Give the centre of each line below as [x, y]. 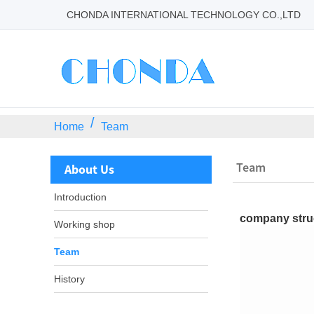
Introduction [80, 197]
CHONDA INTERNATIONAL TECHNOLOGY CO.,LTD [184, 15]
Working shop [84, 224]
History [69, 279]
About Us [89, 169]
